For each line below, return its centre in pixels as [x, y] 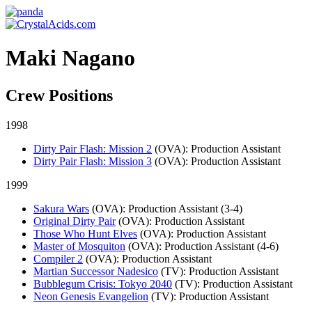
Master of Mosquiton [79, 246]
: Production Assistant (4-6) [219, 246]
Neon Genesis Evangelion [91, 296]
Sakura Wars [61, 208]
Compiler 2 [58, 258]
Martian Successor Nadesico [96, 271]
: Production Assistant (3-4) [182, 208]
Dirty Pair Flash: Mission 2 [93, 148]
